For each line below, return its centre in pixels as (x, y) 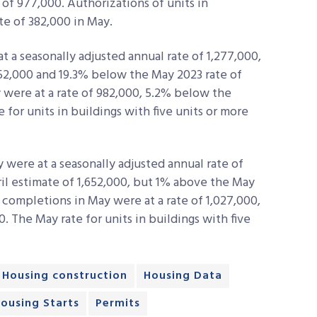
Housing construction (65, 276)
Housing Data (183, 276)
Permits (118, 303)
